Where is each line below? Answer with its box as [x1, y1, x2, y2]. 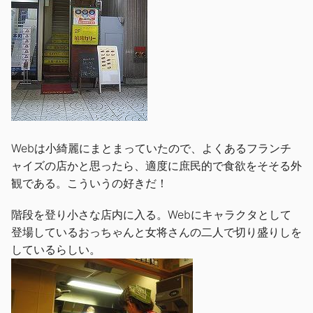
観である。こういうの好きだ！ [11, 175, 168, 190]
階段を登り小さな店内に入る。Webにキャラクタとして [11, 207, 291, 221]
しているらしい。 [11, 242, 101, 256]
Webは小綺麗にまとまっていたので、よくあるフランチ [11, 140, 291, 155]
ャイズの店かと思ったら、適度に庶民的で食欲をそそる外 [11, 158, 302, 173]
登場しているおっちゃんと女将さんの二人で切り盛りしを [11, 224, 302, 239]
